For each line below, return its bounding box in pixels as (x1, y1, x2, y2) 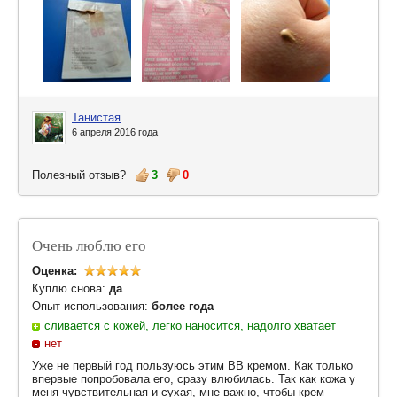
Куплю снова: (32, 282, 109, 295)
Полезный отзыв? (32, 168, 133, 182)
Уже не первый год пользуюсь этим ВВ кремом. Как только (32, 359, 353, 372)
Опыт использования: (32, 300, 152, 313)
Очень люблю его (32, 235, 146, 255)
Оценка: (32, 264, 81, 277)
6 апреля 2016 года (72, 127, 158, 137)
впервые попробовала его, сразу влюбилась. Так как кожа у (32, 372, 355, 385)
